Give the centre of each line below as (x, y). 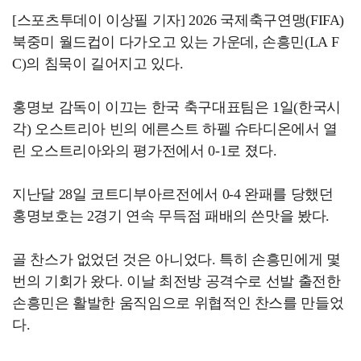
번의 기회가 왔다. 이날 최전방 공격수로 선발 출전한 (176, 282)
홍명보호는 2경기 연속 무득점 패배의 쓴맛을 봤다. (171, 216)
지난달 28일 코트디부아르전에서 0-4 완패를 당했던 (173, 195)
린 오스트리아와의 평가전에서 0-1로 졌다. (145, 151)
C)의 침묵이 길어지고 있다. (98, 64)
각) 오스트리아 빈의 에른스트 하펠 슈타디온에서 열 (175, 129)
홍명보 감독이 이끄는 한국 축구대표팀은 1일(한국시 (176, 108)
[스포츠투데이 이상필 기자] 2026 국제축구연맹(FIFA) (178, 21)
